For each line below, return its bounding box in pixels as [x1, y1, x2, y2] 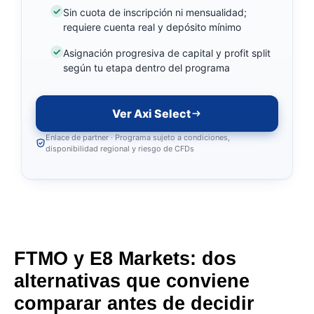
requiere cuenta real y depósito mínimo [62, 20, 241, 33]
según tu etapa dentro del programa [62, 61, 230, 74]
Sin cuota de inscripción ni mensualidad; [62, 6, 247, 18]
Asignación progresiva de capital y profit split [62, 46, 271, 59]
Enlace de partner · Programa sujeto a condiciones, [46, 132, 230, 142]
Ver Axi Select [112, 106, 191, 121]
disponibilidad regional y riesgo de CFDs [46, 143, 194, 153]
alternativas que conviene [14, 271, 250, 292]
